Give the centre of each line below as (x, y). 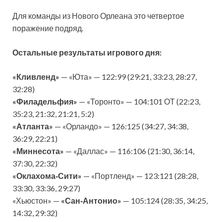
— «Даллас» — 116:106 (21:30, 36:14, (129, 151)
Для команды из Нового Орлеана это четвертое (98, 15)
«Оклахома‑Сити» (47, 175)
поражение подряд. (48, 28)
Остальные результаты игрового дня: (87, 52)
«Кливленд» (36, 76)
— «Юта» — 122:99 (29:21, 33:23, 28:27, (128, 76)
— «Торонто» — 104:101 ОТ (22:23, (139, 101)
